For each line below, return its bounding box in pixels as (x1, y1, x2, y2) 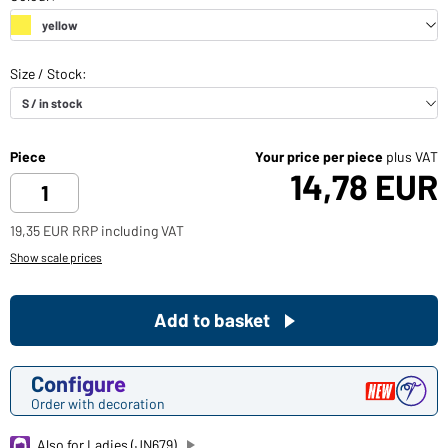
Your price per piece (255, 148, 386, 166)
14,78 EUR (290, 165, 438, 208)
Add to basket (153, 308, 270, 332)
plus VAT (386, 148, 438, 166)
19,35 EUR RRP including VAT (10, 222, 184, 240)
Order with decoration (31, 395, 165, 413)
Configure (31, 370, 126, 397)
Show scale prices (10, 250, 102, 265)
